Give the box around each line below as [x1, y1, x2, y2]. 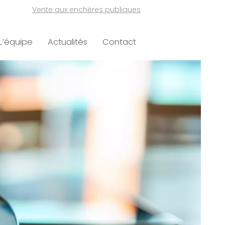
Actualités [48, 36, 87, 48]
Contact [102, 36, 136, 48]
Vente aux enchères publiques [32, 5, 141, 15]
